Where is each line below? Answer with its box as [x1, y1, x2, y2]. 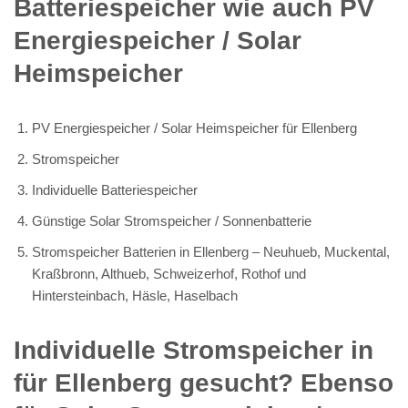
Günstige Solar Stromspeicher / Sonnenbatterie [32, 212, 311, 229]
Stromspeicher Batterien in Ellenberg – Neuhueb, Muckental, [32, 243, 390, 260]
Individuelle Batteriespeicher [32, 181, 198, 198]
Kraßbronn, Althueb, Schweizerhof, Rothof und [32, 265, 306, 281]
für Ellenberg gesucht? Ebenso [14, 368, 393, 397]
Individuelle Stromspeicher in [14, 335, 373, 364]
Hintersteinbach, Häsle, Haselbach [32, 287, 238, 303]
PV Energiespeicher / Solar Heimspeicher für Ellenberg [32, 119, 357, 136]
